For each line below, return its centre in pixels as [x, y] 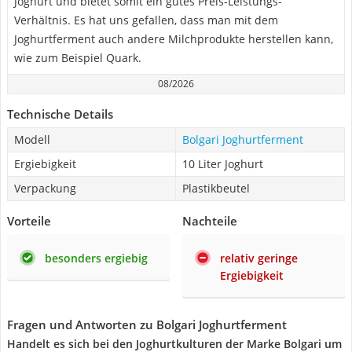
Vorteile [29, 221]
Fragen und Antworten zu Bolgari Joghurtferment [147, 324]
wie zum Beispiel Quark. [78, 58]
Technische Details [60, 114]
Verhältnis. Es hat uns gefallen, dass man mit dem [146, 20]
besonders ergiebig [96, 258]
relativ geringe [259, 258]
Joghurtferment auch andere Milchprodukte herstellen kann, [174, 39]
